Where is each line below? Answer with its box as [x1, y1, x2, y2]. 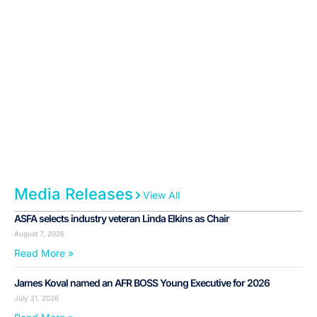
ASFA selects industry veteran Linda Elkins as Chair [14, 212, 229, 225]
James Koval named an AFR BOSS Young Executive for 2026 [14, 277, 270, 289]
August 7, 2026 [14, 229, 64, 238]
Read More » [14, 247, 74, 260]
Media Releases [14, 185, 133, 204]
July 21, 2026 [14, 294, 59, 303]
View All [143, 189, 180, 202]
